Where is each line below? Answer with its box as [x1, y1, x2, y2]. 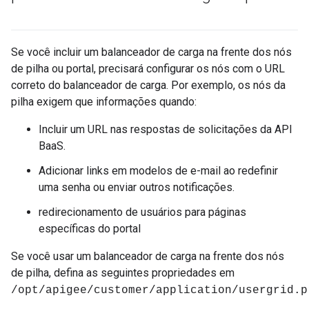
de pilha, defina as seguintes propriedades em [11, 266, 235, 279]
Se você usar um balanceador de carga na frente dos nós [11, 250, 284, 263]
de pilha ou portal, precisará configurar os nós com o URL [11, 62, 285, 75]
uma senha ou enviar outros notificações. [39, 181, 235, 194]
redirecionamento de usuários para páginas [39, 206, 246, 219]
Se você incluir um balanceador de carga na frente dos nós [11, 46, 292, 59]
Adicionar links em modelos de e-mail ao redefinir [39, 164, 278, 177]
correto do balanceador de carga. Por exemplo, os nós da [11, 79, 286, 92]
